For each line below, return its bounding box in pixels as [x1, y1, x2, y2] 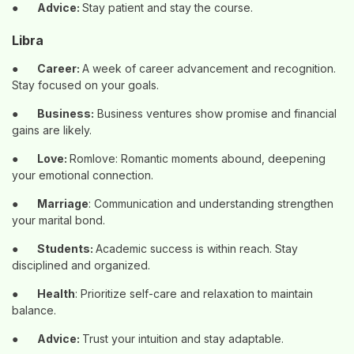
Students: [37, 242, 96, 255]
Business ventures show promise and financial [94, 107, 337, 120]
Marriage [37, 197, 88, 210]
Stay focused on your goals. [12, 78, 159, 92]
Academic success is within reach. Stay [96, 242, 298, 255]
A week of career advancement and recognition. [82, 62, 336, 75]
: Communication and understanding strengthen [88, 197, 333, 210]
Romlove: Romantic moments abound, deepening [70, 152, 326, 165]
